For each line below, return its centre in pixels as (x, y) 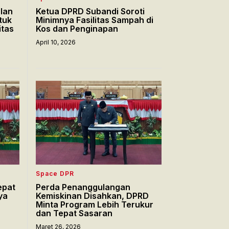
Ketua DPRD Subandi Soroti (90, 11)
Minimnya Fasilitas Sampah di (95, 20)
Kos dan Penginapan (77, 28)
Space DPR (55, 173)
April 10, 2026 (56, 42)
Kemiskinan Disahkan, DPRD (92, 196)
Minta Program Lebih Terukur (95, 204)
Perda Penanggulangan (83, 187)
